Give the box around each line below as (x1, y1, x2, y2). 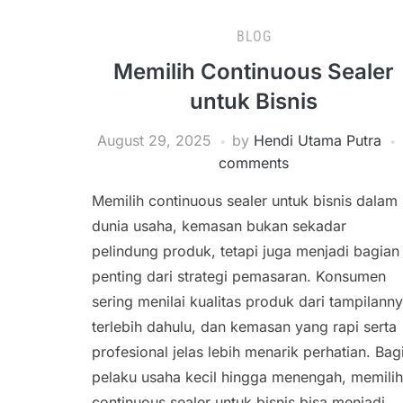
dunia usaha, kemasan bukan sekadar (92, 217, 346, 235)
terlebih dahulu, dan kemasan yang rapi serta (92, 318, 397, 336)
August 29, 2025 (96, 131, 211, 149)
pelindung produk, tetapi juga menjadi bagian (92, 242, 399, 260)
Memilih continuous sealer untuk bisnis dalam (92, 192, 398, 210)
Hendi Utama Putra (253, 131, 381, 149)
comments (219, 154, 289, 172)
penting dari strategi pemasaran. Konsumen (92, 267, 386, 285)
